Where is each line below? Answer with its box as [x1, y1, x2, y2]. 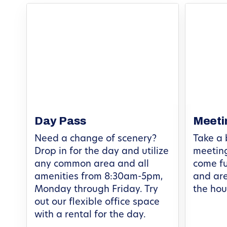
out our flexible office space [34, 198, 160, 208]
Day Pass [34, 115, 86, 128]
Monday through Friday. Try [34, 185, 158, 195]
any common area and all [34, 160, 149, 170]
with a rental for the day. [34, 210, 146, 220]
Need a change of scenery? [34, 134, 157, 144]
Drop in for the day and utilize [34, 147, 169, 157]
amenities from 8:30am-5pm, [34, 172, 163, 182]
